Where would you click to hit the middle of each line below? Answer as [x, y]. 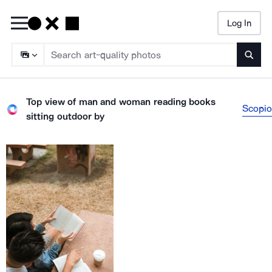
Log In [239, 23]
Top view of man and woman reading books [121, 102]
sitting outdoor [59, 116]
